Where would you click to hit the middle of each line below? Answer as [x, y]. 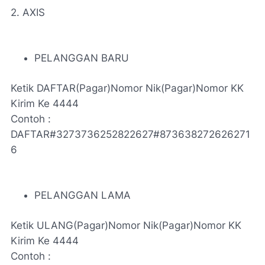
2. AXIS [28, 12]
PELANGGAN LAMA [83, 195]
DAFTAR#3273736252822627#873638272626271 [130, 134]
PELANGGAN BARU [82, 58]
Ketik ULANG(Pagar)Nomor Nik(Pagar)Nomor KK [126, 225]
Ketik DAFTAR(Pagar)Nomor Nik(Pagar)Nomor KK [127, 88]
